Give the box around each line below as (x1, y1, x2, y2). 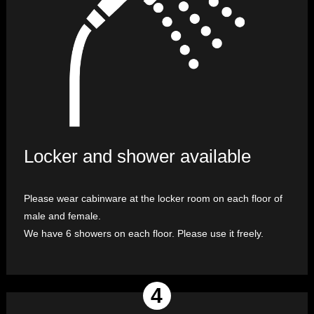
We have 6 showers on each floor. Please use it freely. (23, 228, 264, 240)
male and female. (23, 210, 101, 222)
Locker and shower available (23, 146, 251, 168)
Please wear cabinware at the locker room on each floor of (23, 193, 282, 205)
